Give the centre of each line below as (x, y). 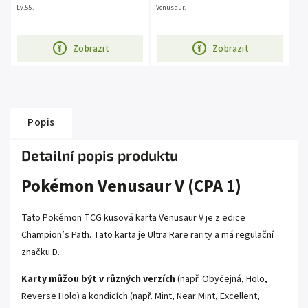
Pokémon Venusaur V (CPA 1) (131, 187)
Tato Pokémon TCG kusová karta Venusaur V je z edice (133, 218)
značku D (40, 252)
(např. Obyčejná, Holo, (222, 279)
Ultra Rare (167, 235)
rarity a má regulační (231, 235)
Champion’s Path (55, 235)
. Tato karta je (118, 235)
